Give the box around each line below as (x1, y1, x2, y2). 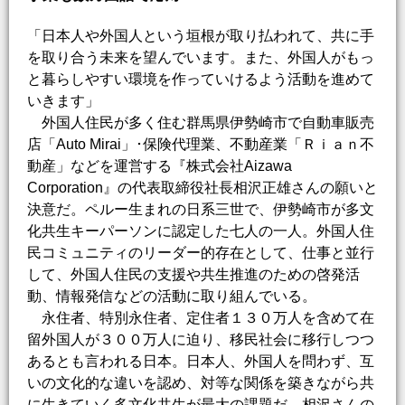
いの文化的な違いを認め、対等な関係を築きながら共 (27, 374, 374, 391)
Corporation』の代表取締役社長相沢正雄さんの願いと (27, 179, 378, 195)
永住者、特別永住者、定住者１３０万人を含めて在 (27, 309, 374, 325)
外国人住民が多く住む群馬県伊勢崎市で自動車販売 (27, 114, 374, 130)
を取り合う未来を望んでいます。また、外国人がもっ (27, 49, 374, 65)
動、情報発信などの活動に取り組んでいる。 (27, 287, 316, 304)
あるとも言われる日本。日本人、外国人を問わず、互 (27, 353, 374, 369)
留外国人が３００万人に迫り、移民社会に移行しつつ (27, 331, 374, 347)
